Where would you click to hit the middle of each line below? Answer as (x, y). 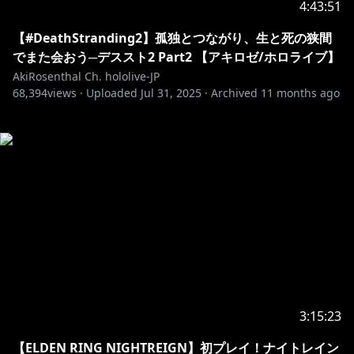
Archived (234, 93)
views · (65, 93)
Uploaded (112, 93)
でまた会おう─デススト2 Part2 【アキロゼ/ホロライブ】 (176, 57)
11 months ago (300, 93)
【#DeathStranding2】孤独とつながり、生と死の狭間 (172, 38)
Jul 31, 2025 (171, 93)
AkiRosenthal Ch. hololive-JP (86, 76)
